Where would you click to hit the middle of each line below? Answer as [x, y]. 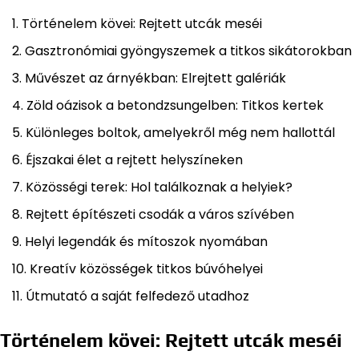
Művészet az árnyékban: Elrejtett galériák [155, 79]
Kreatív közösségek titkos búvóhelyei [146, 269]
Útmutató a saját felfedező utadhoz [137, 296]
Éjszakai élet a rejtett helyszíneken [134, 160]
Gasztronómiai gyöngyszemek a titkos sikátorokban [188, 51]
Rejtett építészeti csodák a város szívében [160, 215]
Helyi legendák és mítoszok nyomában [146, 242]
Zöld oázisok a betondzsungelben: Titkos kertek [175, 106]
